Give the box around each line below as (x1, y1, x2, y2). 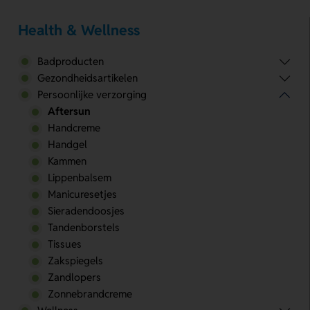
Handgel (47, 138, 87, 152)
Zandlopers (47, 271, 101, 284)
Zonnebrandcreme (47, 287, 132, 301)
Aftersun (47, 104, 91, 118)
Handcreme (47, 121, 100, 135)
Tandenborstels (47, 221, 120, 235)
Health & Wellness (18, 20, 140, 39)
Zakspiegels (47, 254, 103, 268)
